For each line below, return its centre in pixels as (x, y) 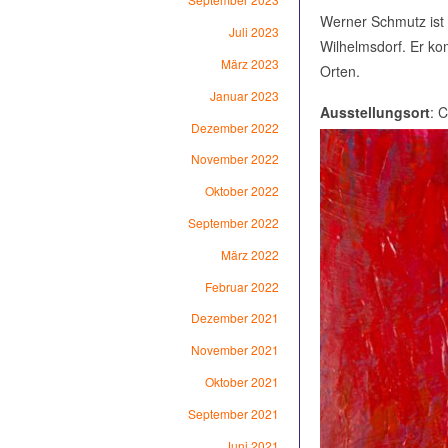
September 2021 (233, 413)
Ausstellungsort (374, 111)
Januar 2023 (244, 95)
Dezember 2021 (234, 318)
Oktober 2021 (241, 381)
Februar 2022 (241, 286)
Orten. (339, 70)
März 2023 (249, 63)
